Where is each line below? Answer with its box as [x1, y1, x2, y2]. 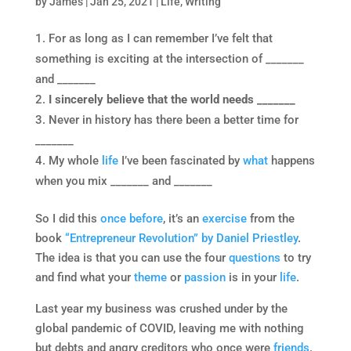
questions [228, 250, 280, 265]
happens [267, 153, 315, 168]
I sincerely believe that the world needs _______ [48, 92, 295, 107]
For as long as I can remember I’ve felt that [48, 31, 273, 45]
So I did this [34, 211, 100, 226]
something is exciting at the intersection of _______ [34, 51, 304, 66]
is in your [225, 270, 280, 284]
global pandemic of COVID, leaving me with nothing [34, 320, 304, 335]
